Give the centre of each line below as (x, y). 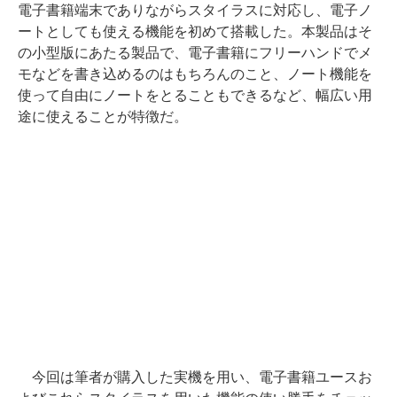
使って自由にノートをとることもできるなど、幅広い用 (195, 95)
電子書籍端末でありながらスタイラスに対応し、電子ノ (195, 10)
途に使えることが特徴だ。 (103, 116)
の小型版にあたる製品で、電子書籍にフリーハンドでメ (195, 52)
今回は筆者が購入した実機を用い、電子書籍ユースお (195, 377)
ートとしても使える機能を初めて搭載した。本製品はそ (195, 31)
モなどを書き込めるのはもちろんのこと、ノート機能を (195, 74)
